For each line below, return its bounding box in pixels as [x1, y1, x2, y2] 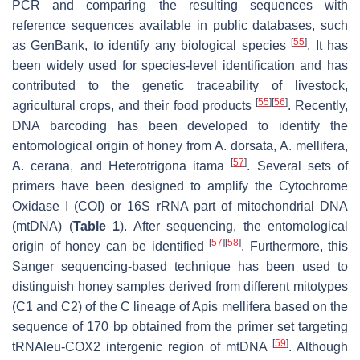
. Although [288, 340, 348, 354]
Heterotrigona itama [108, 159, 224, 174]
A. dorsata [215, 139, 273, 153]
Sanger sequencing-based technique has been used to [12, 260, 348, 274]
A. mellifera [280, 139, 345, 153]
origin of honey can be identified [12, 239, 209, 254]
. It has [307, 39, 349, 53]
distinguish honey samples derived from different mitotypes [12, 280, 348, 294]
